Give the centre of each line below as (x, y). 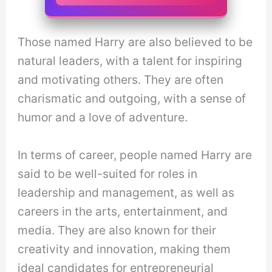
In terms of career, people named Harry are (135, 155)
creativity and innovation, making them (124, 249)
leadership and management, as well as (126, 193)
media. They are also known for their (117, 230)
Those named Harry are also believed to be (135, 42)
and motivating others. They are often (121, 80)
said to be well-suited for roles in (108, 174)
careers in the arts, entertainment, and (123, 212)
